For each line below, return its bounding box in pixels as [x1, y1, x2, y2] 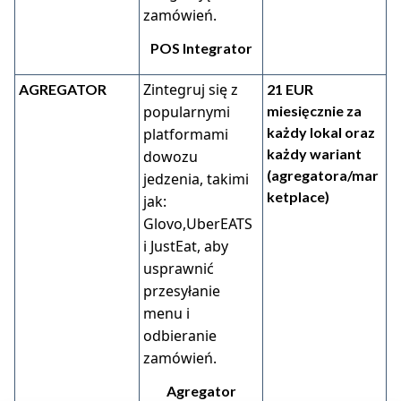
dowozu [143, 147, 198, 166]
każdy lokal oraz [267, 124, 375, 141]
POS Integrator [149, 39, 252, 56]
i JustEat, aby [143, 236, 228, 256]
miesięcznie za [267, 102, 362, 119]
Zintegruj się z [143, 80, 238, 99]
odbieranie [143, 326, 217, 346]
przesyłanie [143, 281, 220, 301]
